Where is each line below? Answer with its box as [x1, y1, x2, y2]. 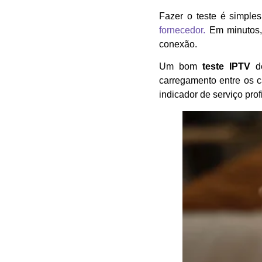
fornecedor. [159, 25, 205, 35]
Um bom [159, 61, 202, 72]
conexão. [159, 39, 197, 49]
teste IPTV [202, 61, 250, 72]
